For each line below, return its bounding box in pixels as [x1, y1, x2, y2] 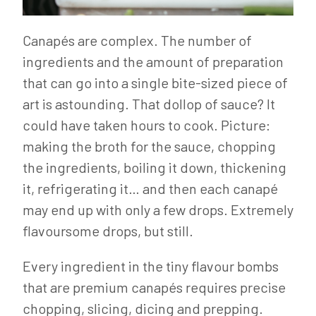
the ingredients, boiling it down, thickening [23, 159, 286, 176]
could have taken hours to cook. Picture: [23, 116, 270, 134]
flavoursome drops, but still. [23, 222, 193, 240]
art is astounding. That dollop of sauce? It [23, 95, 275, 113]
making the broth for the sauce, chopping [23, 138, 276, 155]
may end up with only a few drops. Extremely [23, 201, 293, 219]
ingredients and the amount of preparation [23, 53, 284, 71]
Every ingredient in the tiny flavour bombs [23, 257, 279, 275]
